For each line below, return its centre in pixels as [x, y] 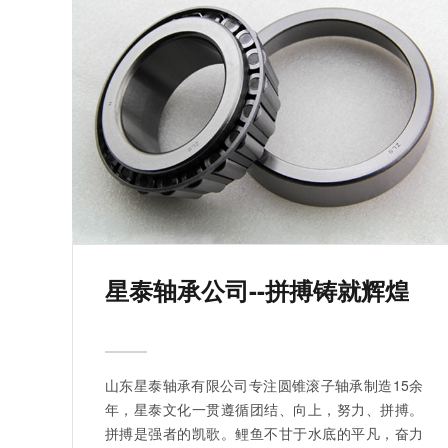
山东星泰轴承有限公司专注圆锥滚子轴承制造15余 [264, 385]
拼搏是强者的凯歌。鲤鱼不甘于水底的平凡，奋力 [264, 433]
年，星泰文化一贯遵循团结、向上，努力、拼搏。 [264, 409]
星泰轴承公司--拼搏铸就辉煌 [257, 290]
